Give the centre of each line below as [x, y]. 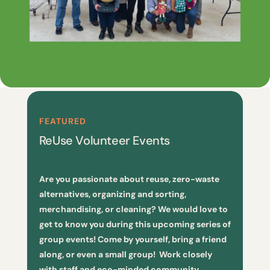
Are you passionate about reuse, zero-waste [129, 179]
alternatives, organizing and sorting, [112, 194]
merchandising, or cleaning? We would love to [133, 209]
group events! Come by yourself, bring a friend [133, 239]
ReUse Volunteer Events [104, 140]
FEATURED [62, 121]
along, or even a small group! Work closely [125, 254]
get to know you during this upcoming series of [135, 224]
